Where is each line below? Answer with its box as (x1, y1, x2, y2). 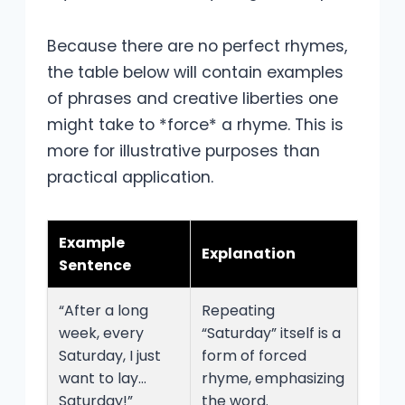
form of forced (202, 345, 306, 367)
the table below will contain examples (47, 61, 344, 84)
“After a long (59, 300, 148, 322)
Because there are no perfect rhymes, (47, 35, 347, 58)
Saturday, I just (59, 345, 161, 367)
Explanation (202, 243, 296, 265)
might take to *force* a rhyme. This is (47, 114, 344, 137)
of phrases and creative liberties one (47, 88, 338, 110)
